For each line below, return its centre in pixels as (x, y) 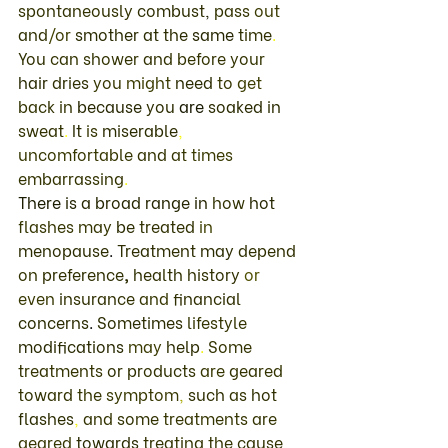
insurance (99, 297)
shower (113, 57)
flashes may (67, 225)
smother (109, 33)
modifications (73, 345)
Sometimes (142, 321)
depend (269, 249)
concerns (53, 321)
